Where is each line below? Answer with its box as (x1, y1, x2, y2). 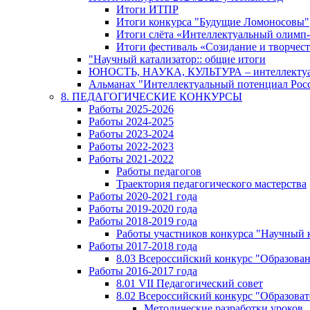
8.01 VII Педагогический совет (116, 277, 263, 289)
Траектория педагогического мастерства (116, 178, 307, 190)
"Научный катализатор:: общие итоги (89, 53, 266, 65)
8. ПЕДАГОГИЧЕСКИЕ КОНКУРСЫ (61, 91, 242, 102)
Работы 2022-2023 (89, 140, 174, 152)
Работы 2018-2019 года (89, 215, 197, 227)
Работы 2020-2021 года (89, 190, 197, 202)
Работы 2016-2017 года (89, 265, 197, 277)
